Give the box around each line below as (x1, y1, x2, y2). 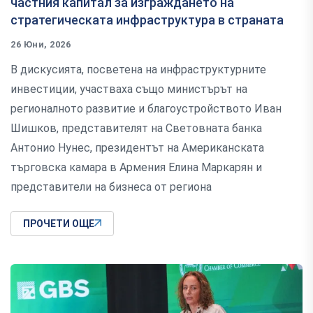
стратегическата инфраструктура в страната (10, 12, 284, 27)
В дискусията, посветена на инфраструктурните (10, 62, 266, 76)
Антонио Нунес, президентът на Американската (10, 140, 264, 154)
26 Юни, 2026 (10, 38, 71, 50)
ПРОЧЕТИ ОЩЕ (23, 217, 94, 229)
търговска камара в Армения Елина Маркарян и (10, 160, 262, 174)
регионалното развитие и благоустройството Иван (10, 101, 282, 115)
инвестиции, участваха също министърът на (10, 82, 247, 96)
